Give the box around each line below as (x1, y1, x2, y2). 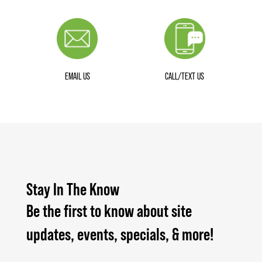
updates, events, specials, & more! (26, 224, 213, 245)
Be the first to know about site (26, 201, 192, 222)
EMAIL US (64, 71, 90, 82)
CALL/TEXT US (165, 71, 205, 82)
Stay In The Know (26, 179, 119, 200)
